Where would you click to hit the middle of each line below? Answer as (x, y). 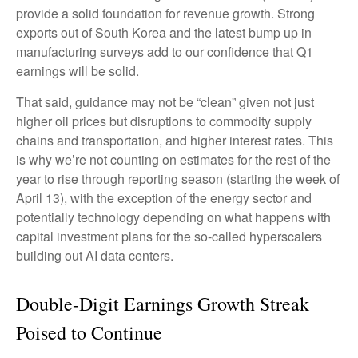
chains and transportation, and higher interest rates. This (175, 140)
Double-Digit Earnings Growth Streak (163, 304)
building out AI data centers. (95, 255)
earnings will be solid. (78, 71)
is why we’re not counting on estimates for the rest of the (173, 159)
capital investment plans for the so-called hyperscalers (169, 236)
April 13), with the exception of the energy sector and (164, 198)
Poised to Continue (89, 332)
